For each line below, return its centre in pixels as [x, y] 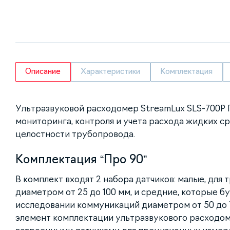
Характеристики [111, 72]
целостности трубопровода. [75, 134]
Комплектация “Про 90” [81, 159]
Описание [43, 72]
